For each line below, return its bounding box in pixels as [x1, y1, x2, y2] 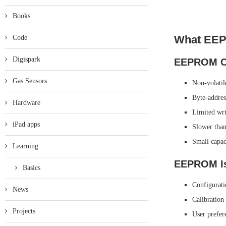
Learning [13, 142, 38, 150]
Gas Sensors [13, 77, 47, 85]
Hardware [13, 99, 40, 106]
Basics [23, 164, 40, 172]
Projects [13, 207, 35, 215]
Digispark [13, 55, 40, 63]
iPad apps [13, 121, 40, 128]
